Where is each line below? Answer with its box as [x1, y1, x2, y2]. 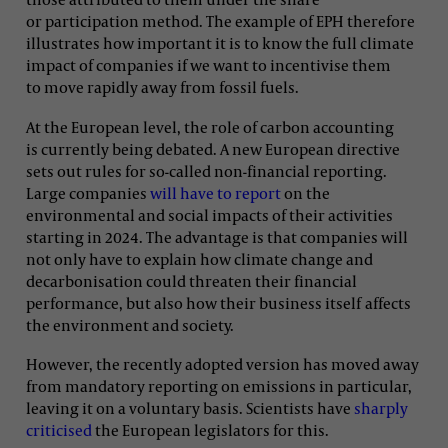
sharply [354, 397, 408, 418]
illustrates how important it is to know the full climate [26, 33, 414, 54]
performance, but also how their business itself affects [26, 292, 411, 313]
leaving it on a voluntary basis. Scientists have [26, 397, 354, 418]
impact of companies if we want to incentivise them [26, 55, 391, 76]
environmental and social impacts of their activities [26, 204, 393, 225]
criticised [26, 419, 92, 440]
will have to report [150, 182, 281, 203]
